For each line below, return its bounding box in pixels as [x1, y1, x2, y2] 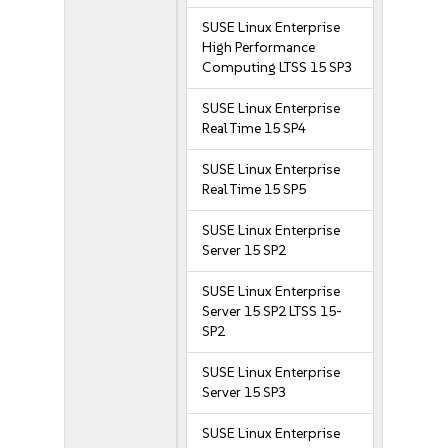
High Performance [202, 39, 316, 56]
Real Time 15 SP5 [202, 181, 307, 198]
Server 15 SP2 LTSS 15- [202, 303, 343, 320]
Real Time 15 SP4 [202, 120, 307, 137]
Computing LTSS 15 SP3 [202, 59, 353, 76]
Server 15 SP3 [202, 384, 287, 401]
